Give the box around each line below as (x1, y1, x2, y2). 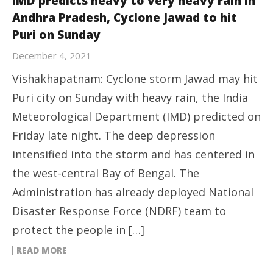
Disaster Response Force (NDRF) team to (12, 204, 226, 218)
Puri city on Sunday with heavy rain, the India (12, 90, 248, 105)
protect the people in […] (12, 222, 144, 237)
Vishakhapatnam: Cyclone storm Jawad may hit (12, 71, 258, 86)
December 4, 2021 (12, 49, 91, 62)
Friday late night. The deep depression (12, 128, 215, 143)
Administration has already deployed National (12, 185, 253, 199)
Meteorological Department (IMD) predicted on (12, 109, 261, 124)
